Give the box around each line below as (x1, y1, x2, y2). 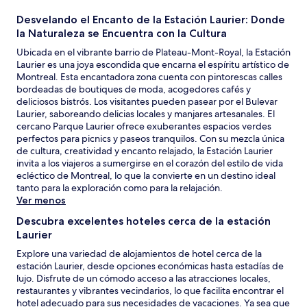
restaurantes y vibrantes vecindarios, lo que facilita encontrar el (16, 284, 284, 297)
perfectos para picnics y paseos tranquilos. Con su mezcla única (16, 132, 284, 145)
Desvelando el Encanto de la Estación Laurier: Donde (16, 13, 285, 26)
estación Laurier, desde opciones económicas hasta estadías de (16, 260, 284, 272)
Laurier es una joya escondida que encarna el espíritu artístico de (16, 58, 289, 71)
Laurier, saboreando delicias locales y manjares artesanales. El (16, 108, 275, 120)
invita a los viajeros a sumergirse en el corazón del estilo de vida (16, 157, 283, 169)
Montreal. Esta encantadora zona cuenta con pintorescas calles (16, 71, 282, 83)
